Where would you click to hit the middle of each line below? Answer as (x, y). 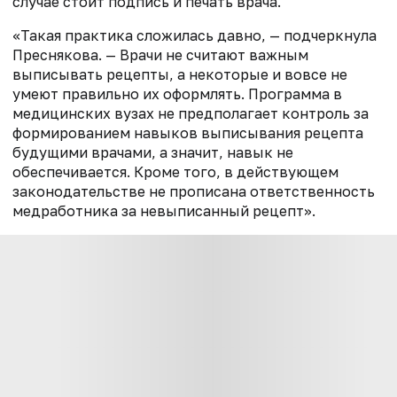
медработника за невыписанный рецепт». (164, 211)
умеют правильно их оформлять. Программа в (177, 94)
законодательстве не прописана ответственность (194, 192)
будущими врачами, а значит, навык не (153, 153)
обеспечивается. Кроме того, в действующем (175, 172)
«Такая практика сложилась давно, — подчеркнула (195, 36)
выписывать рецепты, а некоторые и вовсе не (180, 75)
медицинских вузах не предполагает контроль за (191, 114)
